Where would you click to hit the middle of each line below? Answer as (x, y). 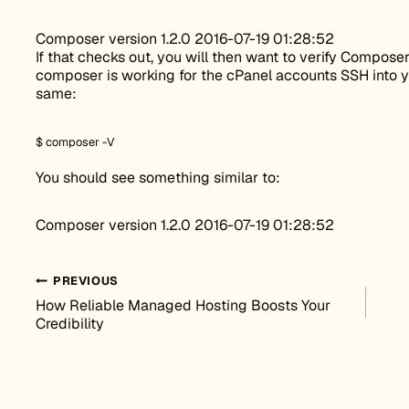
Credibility (69, 324)
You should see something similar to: (157, 178)
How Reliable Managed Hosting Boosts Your (183, 305)
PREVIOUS (86, 281)
